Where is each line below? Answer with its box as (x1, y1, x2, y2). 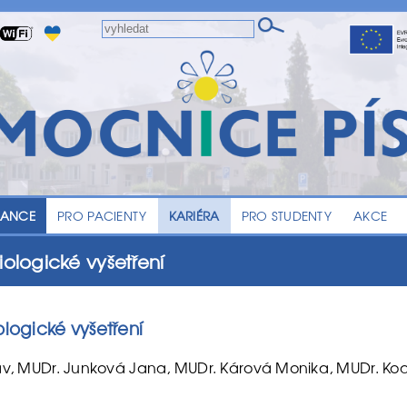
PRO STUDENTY (241, 206, 332, 225)
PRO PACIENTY (57, 206, 147, 225)
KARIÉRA (168, 206, 220, 225)
